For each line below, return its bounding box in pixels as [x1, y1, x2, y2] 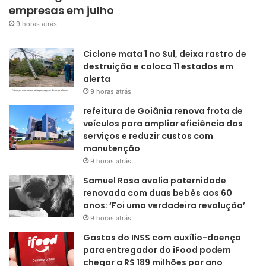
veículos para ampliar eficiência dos [83, 118, 243, 130]
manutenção [83, 142, 140, 155]
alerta [83, 73, 110, 85]
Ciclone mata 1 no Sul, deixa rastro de [83, 48, 246, 61]
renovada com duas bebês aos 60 [83, 187, 232, 199]
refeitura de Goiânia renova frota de [83, 105, 243, 118]
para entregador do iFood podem [83, 244, 231, 256]
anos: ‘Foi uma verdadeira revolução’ [83, 199, 245, 212]
